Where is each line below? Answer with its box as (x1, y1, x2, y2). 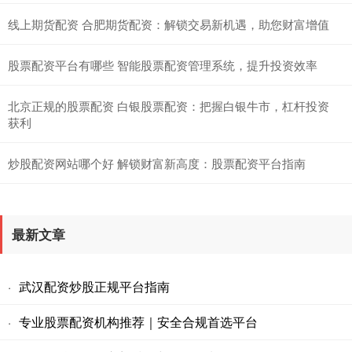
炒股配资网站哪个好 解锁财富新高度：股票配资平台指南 (8, 154, 306, 171)
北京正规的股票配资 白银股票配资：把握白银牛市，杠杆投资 (8, 97, 329, 114)
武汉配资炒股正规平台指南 (19, 277, 170, 295)
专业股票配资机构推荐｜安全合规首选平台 (19, 312, 258, 331)
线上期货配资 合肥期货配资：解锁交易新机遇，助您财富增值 (8, 15, 329, 32)
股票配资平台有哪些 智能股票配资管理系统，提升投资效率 (8, 56, 317, 73)
